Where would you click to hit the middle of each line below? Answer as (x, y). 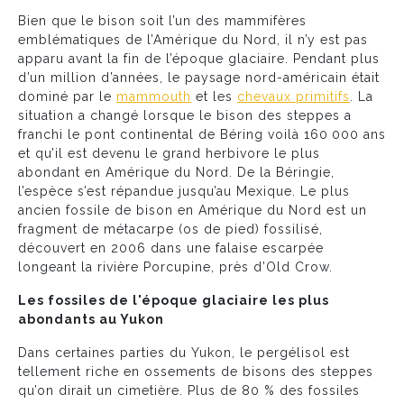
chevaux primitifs (294, 96)
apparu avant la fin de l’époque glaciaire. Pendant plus (199, 58)
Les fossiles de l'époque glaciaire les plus (174, 300)
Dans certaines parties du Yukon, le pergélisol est (184, 352)
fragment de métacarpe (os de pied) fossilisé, (170, 229)
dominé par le (67, 96)
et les (214, 96)
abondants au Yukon (91, 319)
